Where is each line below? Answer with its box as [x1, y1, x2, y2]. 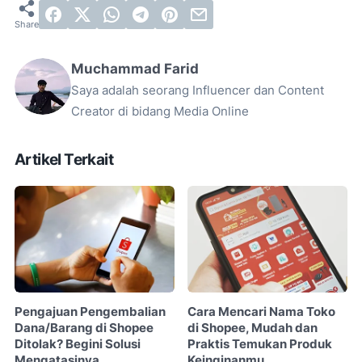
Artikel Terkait [15, 150, 113, 170]
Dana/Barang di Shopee [15, 320, 154, 335]
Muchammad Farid [71, 61, 199, 78]
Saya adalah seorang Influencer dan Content [71, 83, 324, 99]
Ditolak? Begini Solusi [15, 336, 141, 351]
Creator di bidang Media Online [71, 104, 249, 120]
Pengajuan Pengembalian [15, 304, 166, 319]
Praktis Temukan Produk [187, 336, 333, 351]
